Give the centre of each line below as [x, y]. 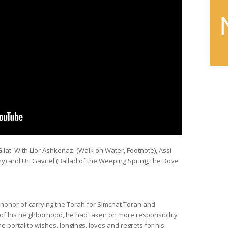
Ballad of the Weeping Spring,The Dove [118, 161]
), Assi [163, 150]
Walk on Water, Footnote [116, 150]
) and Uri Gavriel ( [32, 161]
